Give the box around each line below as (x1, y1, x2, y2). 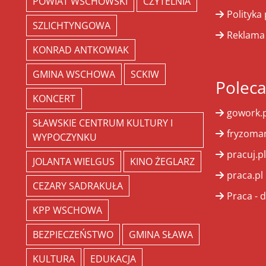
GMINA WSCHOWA (32, 68, 115, 81)
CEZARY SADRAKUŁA (32, 179, 123, 193)
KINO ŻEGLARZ (129, 155, 195, 169)
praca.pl (226, 169, 263, 182)
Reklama (226, 28, 265, 42)
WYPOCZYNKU (32, 131, 97, 144)
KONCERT (32, 92, 75, 106)
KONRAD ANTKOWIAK (32, 43, 129, 57)
